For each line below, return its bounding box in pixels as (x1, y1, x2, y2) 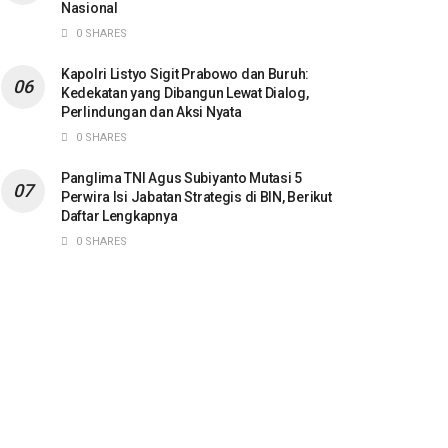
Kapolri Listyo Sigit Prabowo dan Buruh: (61, 65, 310, 82)
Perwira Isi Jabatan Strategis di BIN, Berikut (61, 188, 332, 205)
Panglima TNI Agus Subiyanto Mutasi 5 (61, 169, 302, 186)
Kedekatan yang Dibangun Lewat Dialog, (61, 84, 309, 101)
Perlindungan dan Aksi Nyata (61, 103, 242, 120)
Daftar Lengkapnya (61, 207, 178, 224)
